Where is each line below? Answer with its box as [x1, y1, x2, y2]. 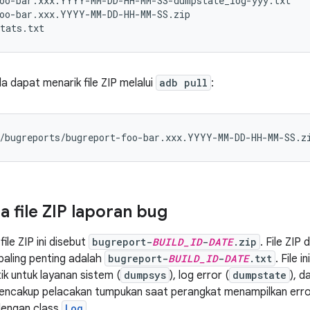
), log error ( [170, 268, 229, 282]
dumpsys [124, 268, 166, 282]
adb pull [159, 76, 208, 89]
